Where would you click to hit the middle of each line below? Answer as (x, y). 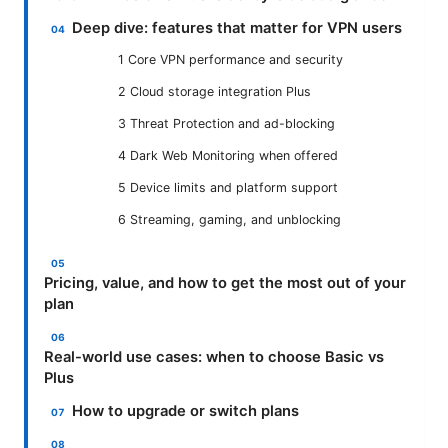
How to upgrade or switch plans (186, 411)
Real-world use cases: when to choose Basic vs (214, 357)
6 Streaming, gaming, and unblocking (229, 220)
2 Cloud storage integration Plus (214, 92)
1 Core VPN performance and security (230, 60)
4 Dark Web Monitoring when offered (228, 156)
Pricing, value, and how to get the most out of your (225, 283)
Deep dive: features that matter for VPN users (237, 28)
